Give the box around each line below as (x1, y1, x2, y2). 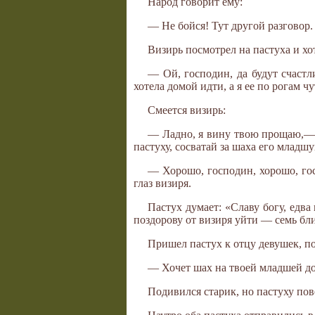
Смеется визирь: (148, 104, 226, 117)
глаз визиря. (134, 177, 191, 190)
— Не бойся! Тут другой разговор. (148, 20, 313, 32)
